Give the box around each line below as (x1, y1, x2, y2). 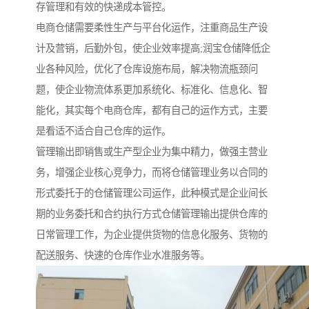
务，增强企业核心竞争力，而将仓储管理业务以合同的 (36, 167, 268, 179)
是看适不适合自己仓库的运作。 (36, 126, 171, 137)
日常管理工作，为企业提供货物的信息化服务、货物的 (36, 229, 268, 241)
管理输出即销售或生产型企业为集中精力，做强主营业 (36, 146, 268, 158)
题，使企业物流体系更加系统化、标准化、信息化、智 (36, 84, 268, 96)
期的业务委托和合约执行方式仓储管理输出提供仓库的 (36, 208, 268, 220)
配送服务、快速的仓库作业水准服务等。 (36, 250, 210, 261)
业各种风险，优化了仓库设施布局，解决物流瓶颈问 (36, 63, 258, 75)
